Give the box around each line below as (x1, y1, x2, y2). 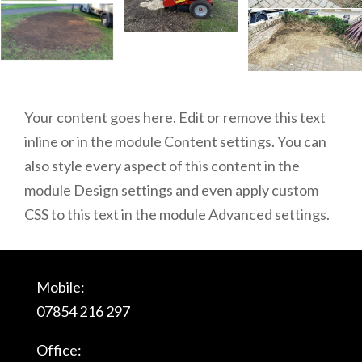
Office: (36, 341, 82, 360)
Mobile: (36, 278, 85, 297)
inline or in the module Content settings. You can (24, 133, 326, 151)
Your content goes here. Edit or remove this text (24, 108, 326, 127)
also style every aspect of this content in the (24, 157, 300, 175)
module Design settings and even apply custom (24, 181, 318, 200)
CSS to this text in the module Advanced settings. (24, 205, 330, 224)
